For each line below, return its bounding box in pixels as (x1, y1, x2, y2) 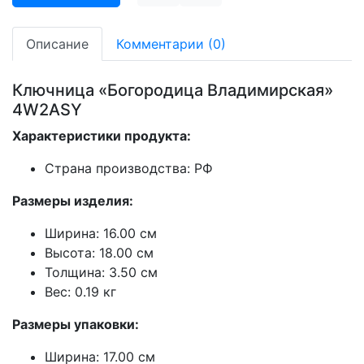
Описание (26, 36, 89, 53)
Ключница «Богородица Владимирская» (12, 80, 333, 101)
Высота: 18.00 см (45, 245, 154, 262)
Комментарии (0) (116, 36, 226, 53)
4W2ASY (12, 100, 82, 120)
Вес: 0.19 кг (45, 284, 116, 301)
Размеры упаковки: (12, 316, 139, 333)
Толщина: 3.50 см (45, 264, 158, 281)
